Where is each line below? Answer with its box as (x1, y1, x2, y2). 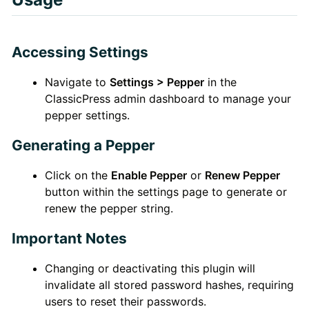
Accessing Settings (11, 43, 148, 61)
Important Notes (11, 229, 127, 247)
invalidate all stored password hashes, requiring (44, 277, 294, 292)
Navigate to (44, 74, 110, 89)
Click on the (44, 168, 111, 182)
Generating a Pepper (11, 136, 155, 154)
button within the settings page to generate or (44, 184, 287, 199)
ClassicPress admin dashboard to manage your (44, 91, 291, 106)
